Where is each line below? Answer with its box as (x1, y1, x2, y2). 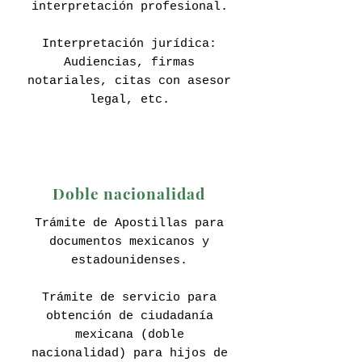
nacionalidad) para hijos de (31, 347, 228, 360)
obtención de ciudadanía (45, 309, 213, 323)
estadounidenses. (71, 254, 187, 267)
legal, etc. (89, 93, 170, 107)
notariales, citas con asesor (27, 74, 231, 88)
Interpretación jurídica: (42, 37, 217, 51)
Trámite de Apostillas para (35, 217, 224, 230)
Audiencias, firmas (64, 56, 195, 69)
